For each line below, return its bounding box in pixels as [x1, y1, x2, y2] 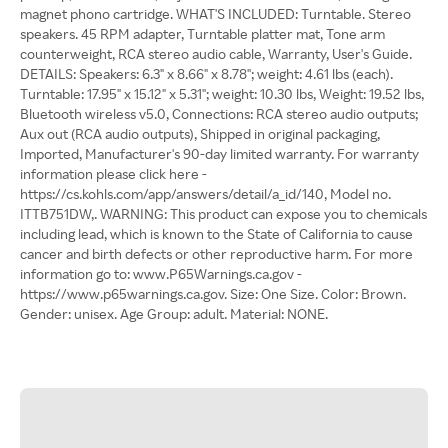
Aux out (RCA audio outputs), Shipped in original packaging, [20, 125, 380, 142]
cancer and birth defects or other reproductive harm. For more [20, 245, 413, 262]
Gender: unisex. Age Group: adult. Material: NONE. [20, 305, 328, 322]
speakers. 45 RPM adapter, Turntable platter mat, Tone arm [20, 25, 385, 42]
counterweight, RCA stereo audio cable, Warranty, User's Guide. [20, 45, 412, 62]
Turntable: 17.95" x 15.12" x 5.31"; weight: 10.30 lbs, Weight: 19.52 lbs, [20, 85, 424, 102]
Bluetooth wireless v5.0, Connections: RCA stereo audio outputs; [20, 105, 418, 122]
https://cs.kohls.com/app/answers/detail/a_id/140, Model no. [20, 185, 391, 202]
